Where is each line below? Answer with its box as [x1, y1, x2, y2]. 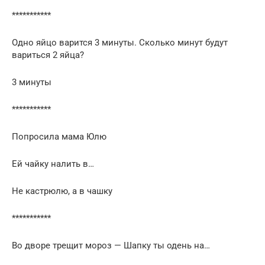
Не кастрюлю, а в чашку [12, 185, 112, 196]
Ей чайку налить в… [12, 158, 94, 169]
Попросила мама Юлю [12, 131, 106, 142]
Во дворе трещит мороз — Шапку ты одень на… [12, 240, 210, 251]
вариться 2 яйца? [12, 49, 84, 60]
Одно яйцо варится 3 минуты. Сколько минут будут [12, 37, 228, 48]
